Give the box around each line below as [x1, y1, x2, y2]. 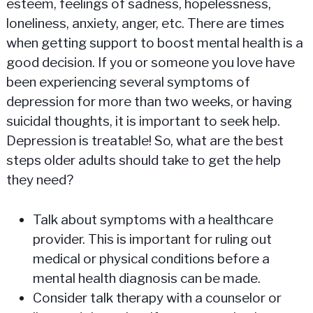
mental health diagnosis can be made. [32, 270, 261, 286]
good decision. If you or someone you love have [6, 54, 295, 71]
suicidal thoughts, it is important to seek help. [6, 113, 280, 130]
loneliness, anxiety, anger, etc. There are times [6, 15, 284, 32]
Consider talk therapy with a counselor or [32, 289, 282, 306]
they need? [6, 172, 73, 189]
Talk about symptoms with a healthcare [32, 211, 273, 228]
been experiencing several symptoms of [6, 74, 250, 91]
